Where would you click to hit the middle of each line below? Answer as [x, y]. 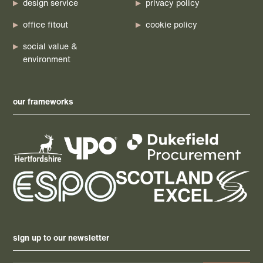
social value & [50, 46]
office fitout [46, 25]
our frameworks [43, 102]
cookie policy [171, 25]
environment [47, 59]
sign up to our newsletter [61, 238]
